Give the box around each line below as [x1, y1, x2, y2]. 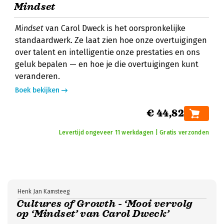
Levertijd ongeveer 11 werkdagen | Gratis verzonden [59, 129, 209, 136]
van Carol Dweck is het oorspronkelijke [43, 23, 185, 33]
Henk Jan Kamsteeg [17, 188, 69, 195]
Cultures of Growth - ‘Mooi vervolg [16, 197, 192, 210]
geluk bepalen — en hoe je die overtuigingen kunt [15, 59, 198, 69]
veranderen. [15, 71, 60, 81]
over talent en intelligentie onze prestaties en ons [15, 47, 200, 57]
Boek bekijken [15, 86, 59, 94]
